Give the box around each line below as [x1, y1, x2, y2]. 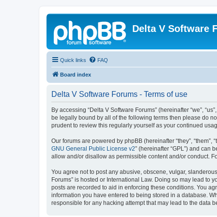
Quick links [60, 57, 86, 63]
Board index [60, 72, 91, 77]
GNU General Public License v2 [51, 145, 135, 152]
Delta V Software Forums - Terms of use [51, 90, 187, 98]
